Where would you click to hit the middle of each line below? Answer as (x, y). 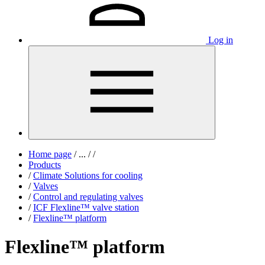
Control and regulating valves (88, 197)
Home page (50, 154)
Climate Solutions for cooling (88, 175)
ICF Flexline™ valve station (86, 207)
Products (45, 165)
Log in (221, 40)
